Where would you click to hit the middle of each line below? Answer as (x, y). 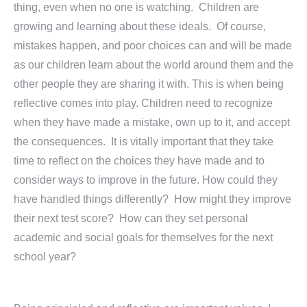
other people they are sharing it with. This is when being (149, 84)
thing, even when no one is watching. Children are (136, 7)
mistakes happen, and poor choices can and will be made (153, 46)
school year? (45, 257)
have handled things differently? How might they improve (152, 199)
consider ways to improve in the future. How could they (146, 180)
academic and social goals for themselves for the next (143, 237)
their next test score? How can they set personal (131, 218)
